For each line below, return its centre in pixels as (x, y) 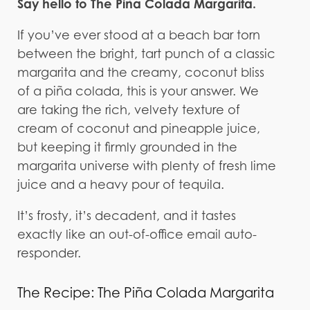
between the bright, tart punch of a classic (146, 53)
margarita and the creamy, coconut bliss (140, 72)
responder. (49, 253)
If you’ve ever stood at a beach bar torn (138, 35)
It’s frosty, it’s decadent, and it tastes (126, 215)
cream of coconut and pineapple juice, (138, 128)
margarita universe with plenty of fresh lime (146, 165)
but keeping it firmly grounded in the (127, 147)
